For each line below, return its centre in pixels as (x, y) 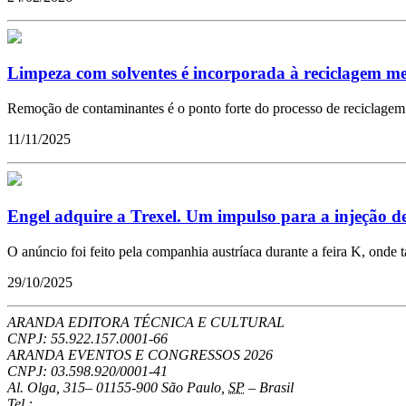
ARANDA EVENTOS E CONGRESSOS (126, 354)
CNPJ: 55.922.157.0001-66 (87, 338)
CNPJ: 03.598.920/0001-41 (87, 371)
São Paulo (191, 387)
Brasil (276, 387)
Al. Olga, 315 (46, 387)
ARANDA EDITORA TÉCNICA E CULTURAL (146, 322)
